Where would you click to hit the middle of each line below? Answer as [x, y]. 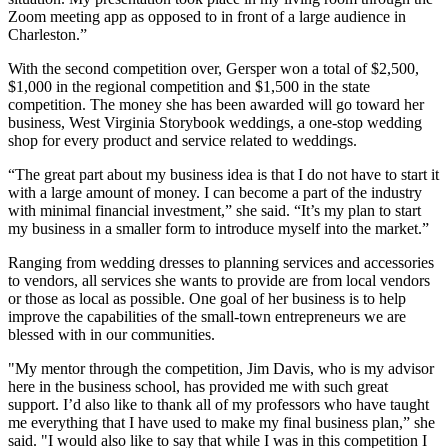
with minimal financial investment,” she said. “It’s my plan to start [214, 210]
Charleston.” [47, 34]
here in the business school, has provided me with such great [198, 386]
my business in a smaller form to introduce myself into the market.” [220, 228]
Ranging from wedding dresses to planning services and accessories [221, 262]
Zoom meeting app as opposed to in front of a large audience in [207, 16]
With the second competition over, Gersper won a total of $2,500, [213, 68]
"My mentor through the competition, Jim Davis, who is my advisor [221, 368]
